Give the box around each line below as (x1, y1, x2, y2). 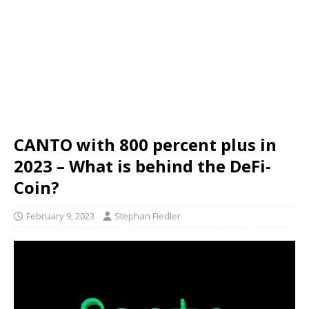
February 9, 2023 (26, 210, 94, 222)
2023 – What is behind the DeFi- (14, 154, 271, 177)
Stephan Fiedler (114, 210, 181, 222)
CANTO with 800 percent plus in (14, 133, 277, 156)
